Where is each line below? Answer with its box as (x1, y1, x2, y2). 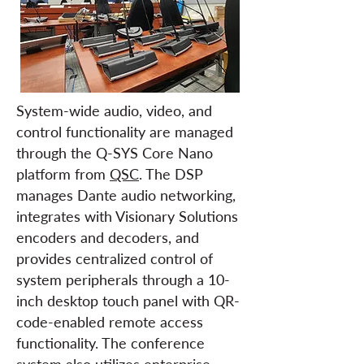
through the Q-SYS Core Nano (16, 144, 213, 162)
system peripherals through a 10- (16, 271, 230, 288)
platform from (16, 165, 110, 183)
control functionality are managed (16, 123, 233, 141)
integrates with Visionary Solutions (16, 207, 238, 225)
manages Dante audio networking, (16, 186, 236, 204)
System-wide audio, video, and (16, 102, 212, 119)
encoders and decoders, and (16, 228, 199, 246)
